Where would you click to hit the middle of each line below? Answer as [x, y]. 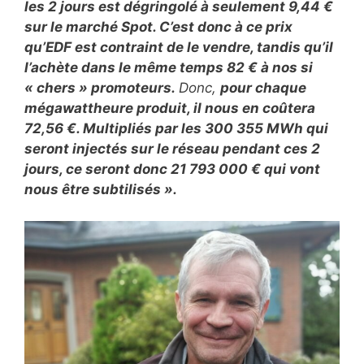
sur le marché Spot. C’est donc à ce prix [158, 27]
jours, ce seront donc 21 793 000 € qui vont [172, 169]
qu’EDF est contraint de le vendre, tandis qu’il [179, 47]
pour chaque [263, 88]
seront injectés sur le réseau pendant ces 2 [172, 149]
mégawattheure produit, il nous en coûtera [170, 108]
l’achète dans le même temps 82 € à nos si [169, 67]
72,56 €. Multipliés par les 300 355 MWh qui [176, 128]
